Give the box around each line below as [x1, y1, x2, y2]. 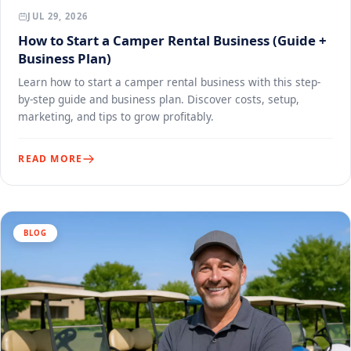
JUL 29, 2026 [27, 10, 88, 23]
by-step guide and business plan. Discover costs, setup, [18, 91, 300, 107]
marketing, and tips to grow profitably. [18, 108, 215, 124]
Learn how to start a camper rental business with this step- [18, 74, 321, 89]
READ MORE [18, 152, 83, 166]
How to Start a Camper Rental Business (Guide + [18, 31, 327, 49]
